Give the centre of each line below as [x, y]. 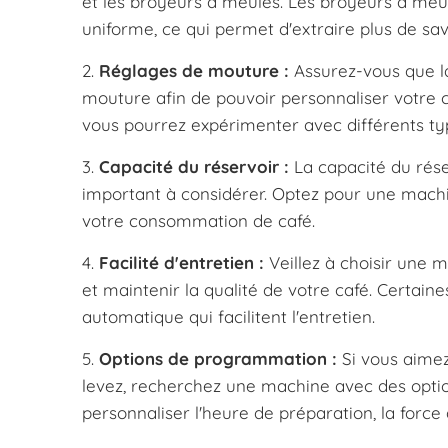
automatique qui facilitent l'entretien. [228, 317]
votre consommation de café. [198, 221]
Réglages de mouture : [194, 71]
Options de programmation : [218, 359]
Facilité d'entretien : [181, 263]
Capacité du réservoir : [194, 167]
